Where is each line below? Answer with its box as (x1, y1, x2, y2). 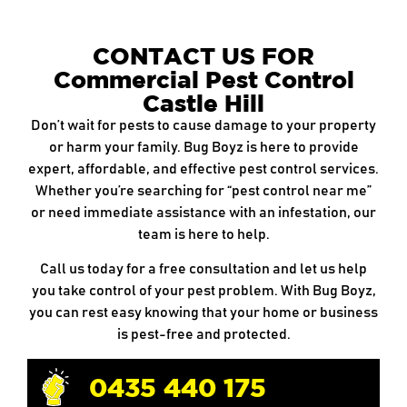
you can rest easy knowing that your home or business (29, 305, 378, 321)
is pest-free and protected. (116, 327, 291, 342)
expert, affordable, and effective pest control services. (28, 161, 379, 176)
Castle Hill (143, 88, 264, 116)
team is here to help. (137, 226, 270, 242)
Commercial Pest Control (53, 65, 354, 93)
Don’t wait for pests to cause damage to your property (31, 117, 376, 133)
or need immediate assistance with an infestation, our (31, 204, 376, 220)
